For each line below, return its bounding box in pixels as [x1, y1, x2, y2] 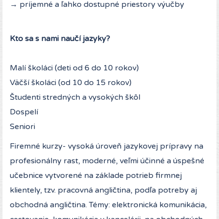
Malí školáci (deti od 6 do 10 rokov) [10, 63, 139, 73]
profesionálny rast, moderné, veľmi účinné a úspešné [10, 156, 204, 166]
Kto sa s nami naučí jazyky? [10, 34, 110, 44]
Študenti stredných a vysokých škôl [10, 92, 140, 103]
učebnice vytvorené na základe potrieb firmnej [10, 171, 182, 181]
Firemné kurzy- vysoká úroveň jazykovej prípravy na [10, 141, 203, 152]
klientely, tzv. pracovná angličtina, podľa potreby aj [10, 185, 197, 196]
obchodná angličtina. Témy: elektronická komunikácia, [10, 200, 207, 210]
